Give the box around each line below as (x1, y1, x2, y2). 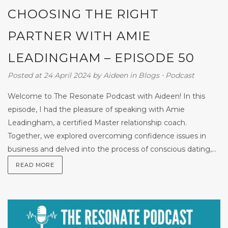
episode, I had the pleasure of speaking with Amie (8, 104, 185, 114)
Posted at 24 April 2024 (8, 70, 91, 80)
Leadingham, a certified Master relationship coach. (8, 118, 187, 127)
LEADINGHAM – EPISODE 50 (8, 50, 194, 65)
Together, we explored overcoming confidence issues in (8, 131, 206, 140)
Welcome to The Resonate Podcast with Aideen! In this (8, 91, 205, 101)
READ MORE (16, 161, 54, 168)
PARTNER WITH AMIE (8, 28, 151, 43)
